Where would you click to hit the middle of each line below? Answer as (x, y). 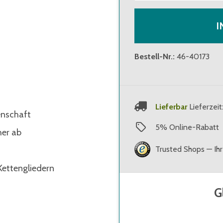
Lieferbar (171, 107)
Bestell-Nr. (154, 56)
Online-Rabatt (194, 127)
